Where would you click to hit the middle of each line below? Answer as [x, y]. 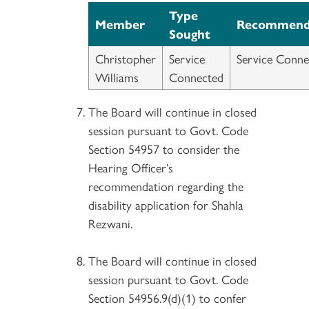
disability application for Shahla [166, 204]
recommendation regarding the [166, 186]
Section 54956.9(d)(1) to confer [167, 297]
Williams [117, 77]
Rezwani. [110, 223]
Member [120, 23]
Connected [196, 77]
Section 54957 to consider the [164, 148]
